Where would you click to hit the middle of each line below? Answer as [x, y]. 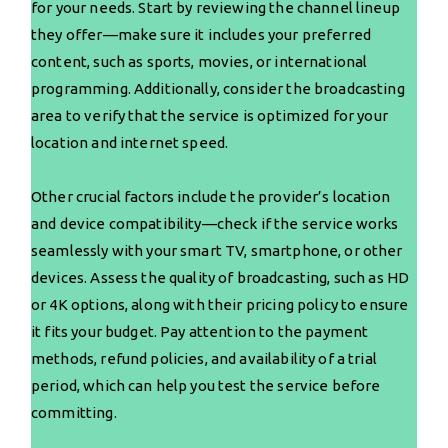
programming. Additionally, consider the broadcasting [218, 89]
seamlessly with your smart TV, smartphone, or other [217, 251]
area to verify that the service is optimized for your [209, 116]
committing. [74, 413]
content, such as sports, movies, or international [199, 62]
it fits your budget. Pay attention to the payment [200, 332]
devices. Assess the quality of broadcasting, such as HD [220, 278]
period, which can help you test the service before [206, 386]
